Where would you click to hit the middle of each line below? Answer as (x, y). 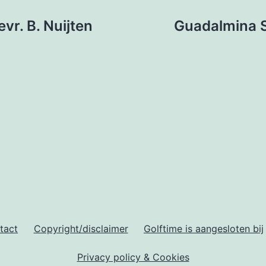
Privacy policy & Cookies (133, 257)
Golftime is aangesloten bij (203, 228)
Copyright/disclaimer (81, 228)
